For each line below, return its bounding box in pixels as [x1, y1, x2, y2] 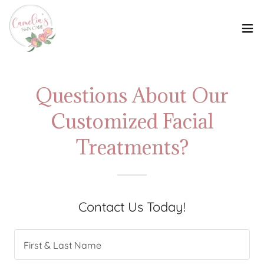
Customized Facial [50, 108, 214, 134]
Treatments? [75, 134, 189, 160]
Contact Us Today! [78, 199, 186, 215]
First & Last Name [24, 239, 101, 252]
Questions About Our [35, 82, 229, 108]
